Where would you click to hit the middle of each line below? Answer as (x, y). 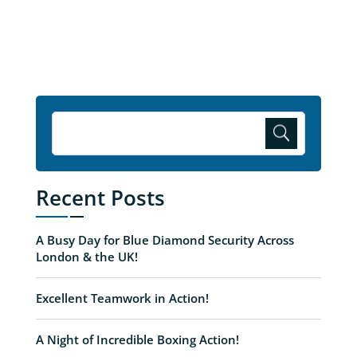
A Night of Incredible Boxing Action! (137, 339)
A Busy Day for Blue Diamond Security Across (165, 239)
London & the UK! (86, 256)
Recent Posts (100, 197)
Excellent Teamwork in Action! (122, 298)
